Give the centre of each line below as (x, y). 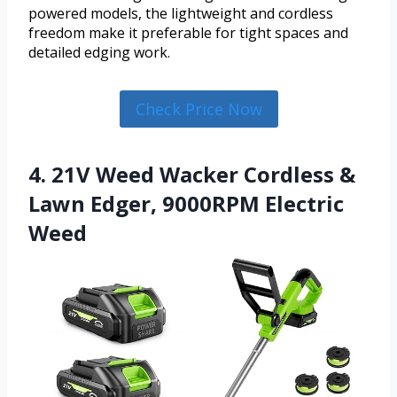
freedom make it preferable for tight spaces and (188, 33)
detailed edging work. (99, 53)
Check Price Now (198, 109)
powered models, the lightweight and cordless (181, 14)
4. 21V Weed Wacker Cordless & (192, 175)
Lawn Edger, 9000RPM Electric (186, 204)
